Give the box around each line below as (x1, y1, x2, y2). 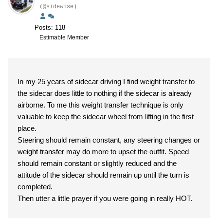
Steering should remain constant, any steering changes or (18, 136, 200, 144)
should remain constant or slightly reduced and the (18, 159, 177, 167)
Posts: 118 (35, 24, 65, 31)
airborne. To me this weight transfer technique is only (18, 101, 183, 109)
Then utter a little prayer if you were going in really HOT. (18, 194, 192, 202)
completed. (18, 182, 53, 191)
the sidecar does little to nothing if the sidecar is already (18, 89, 192, 97)
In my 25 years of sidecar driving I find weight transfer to (18, 77, 195, 86)
